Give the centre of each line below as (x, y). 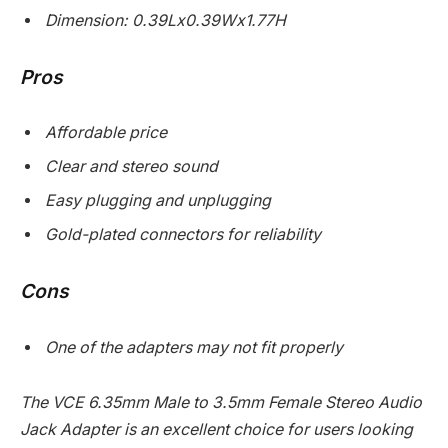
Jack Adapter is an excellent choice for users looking (216, 430)
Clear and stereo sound (131, 167)
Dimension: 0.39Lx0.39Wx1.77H (165, 20)
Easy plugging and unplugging (158, 201)
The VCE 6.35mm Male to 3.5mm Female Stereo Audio (221, 403)
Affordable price (106, 133)
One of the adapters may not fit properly (194, 347)
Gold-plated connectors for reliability (183, 235)
